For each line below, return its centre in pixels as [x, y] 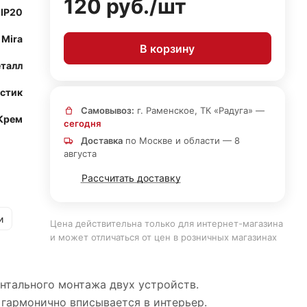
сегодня [82, 123]
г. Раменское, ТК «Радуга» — [199, 110]
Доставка [101, 140]
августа [80, 153]
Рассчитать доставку [131, 178]
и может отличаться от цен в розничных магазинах [163, 237]
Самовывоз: [107, 110]
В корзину [168, 48]
